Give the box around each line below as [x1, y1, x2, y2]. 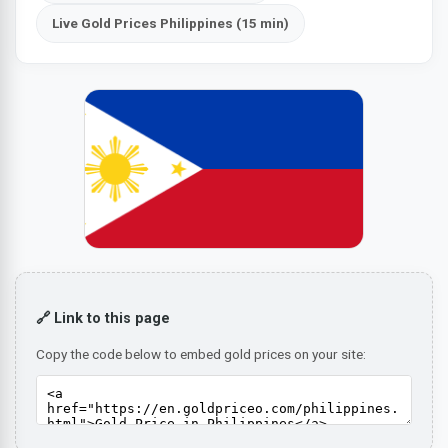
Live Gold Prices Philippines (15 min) [52, 14, 289, 31]
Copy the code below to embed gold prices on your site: [36, 345, 366, 362]
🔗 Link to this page [36, 310, 170, 328]
